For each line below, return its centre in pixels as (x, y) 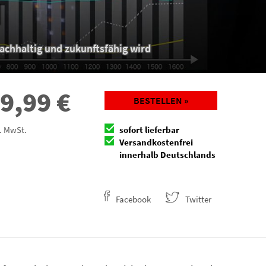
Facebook (133, 199)
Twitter (198, 199)
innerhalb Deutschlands (167, 154)
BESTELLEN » (161, 100)
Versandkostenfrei (156, 142)
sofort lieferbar (149, 129)
